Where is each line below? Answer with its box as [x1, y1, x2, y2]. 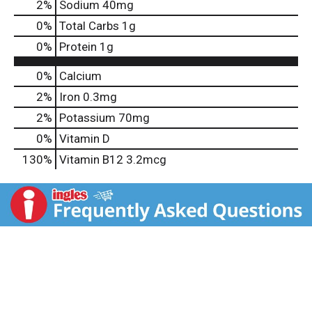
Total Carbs [59, 19, 119, 33]
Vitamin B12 [59, 153, 123, 167]
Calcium [59, 69, 102, 84]
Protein [59, 40, 97, 54]
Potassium [59, 111, 116, 125]
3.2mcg [123, 153, 166, 167]
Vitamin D [59, 132, 110, 146]
